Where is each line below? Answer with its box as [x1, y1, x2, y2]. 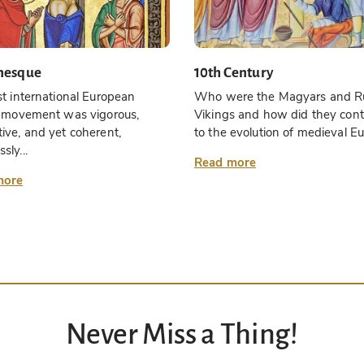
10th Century [194, 64, 274, 80]
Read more [194, 154, 257, 171]
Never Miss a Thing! [66, 319, 298, 351]
